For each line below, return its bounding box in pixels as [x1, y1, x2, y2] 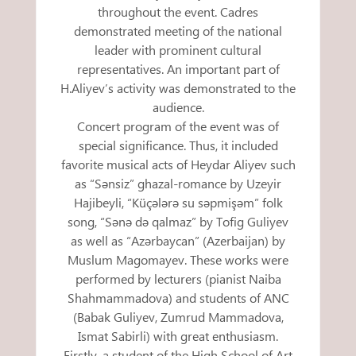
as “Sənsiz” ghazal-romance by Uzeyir [75, 175, 281, 192]
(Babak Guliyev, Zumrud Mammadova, [72, 308, 284, 326]
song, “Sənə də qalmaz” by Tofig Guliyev [68, 213, 288, 230]
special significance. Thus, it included [78, 137, 278, 154]
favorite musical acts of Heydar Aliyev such [60, 156, 296, 173]
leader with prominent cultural [95, 41, 261, 59]
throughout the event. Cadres [98, 3, 258, 21]
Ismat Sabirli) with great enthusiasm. [78, 327, 278, 345]
